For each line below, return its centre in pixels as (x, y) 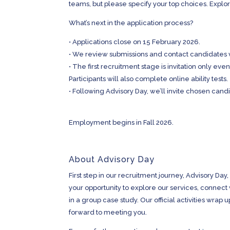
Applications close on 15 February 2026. (137, 42)
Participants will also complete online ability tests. (149, 79)
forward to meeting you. (108, 212)
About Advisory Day (113, 159)
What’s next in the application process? (131, 23)
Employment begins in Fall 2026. (121, 122)
